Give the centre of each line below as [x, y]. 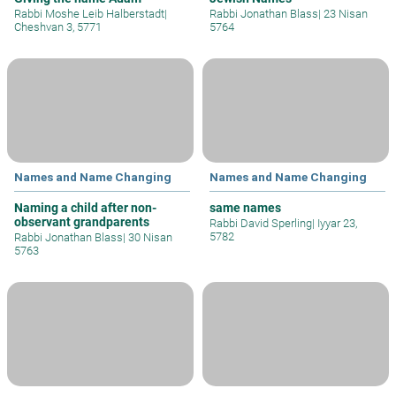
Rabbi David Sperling [261, 223]
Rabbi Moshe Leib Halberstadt [89, 13]
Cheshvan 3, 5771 [58, 27]
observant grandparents [82, 221]
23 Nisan [344, 13]
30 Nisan [149, 237]
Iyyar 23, [336, 223]
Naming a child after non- [85, 207]
